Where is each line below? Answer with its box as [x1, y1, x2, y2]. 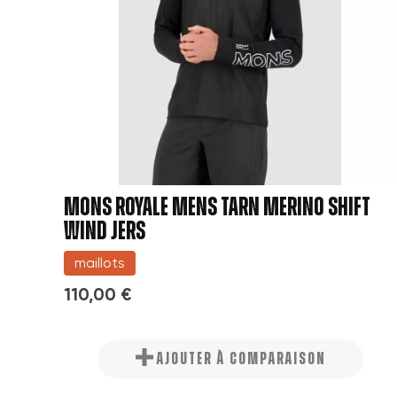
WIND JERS [64, 217, 145, 245]
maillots [74, 253, 125, 271]
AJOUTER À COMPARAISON [156, 349, 326, 368]
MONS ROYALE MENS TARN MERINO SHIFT [64, 193, 370, 221]
